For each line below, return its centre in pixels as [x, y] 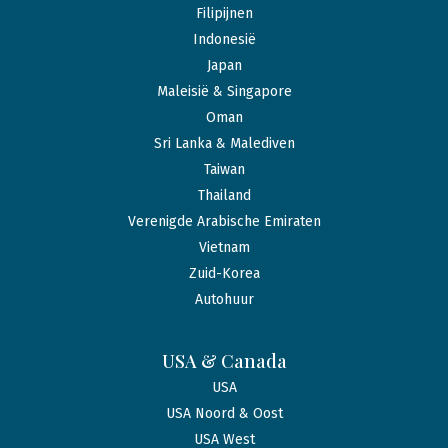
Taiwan [224, 170]
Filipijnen [224, 14]
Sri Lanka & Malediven [224, 144]
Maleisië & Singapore [224, 92]
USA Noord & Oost [224, 414]
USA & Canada [224, 361]
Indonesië [224, 40]
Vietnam [224, 248]
